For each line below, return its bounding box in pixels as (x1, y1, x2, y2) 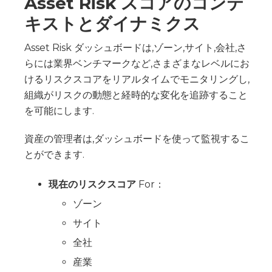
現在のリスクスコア (49, 178, 136, 190)
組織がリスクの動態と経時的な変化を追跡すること (24, 89, 248, 101)
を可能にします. (24, 104, 94, 117)
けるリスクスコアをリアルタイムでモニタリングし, (24, 73, 250, 85)
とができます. (24, 148, 87, 160)
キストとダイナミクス (24, 13, 200, 34)
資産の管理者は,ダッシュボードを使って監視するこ (24, 132, 250, 144)
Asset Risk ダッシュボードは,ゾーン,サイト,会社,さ (24, 41, 246, 53)
